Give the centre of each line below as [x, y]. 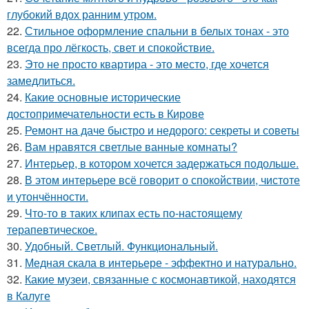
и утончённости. [48, 196]
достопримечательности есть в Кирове [106, 113]
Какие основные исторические [103, 97]
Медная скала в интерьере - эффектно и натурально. [161, 262]
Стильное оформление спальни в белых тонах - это [157, 31]
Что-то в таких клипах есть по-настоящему [133, 213]
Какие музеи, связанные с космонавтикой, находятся [160, 279]
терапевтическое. [52, 229]
